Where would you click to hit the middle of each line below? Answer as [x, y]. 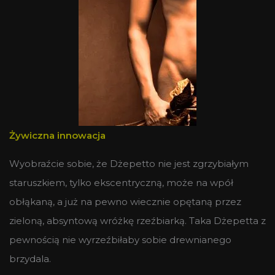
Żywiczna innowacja [57, 135]
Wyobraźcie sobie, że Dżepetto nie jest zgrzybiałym [129, 163]
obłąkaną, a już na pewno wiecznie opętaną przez [125, 201]
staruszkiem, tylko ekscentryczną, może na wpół [121, 182]
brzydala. [30, 258]
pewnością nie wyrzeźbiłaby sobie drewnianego [120, 239]
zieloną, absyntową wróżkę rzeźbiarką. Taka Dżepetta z [137, 220]
